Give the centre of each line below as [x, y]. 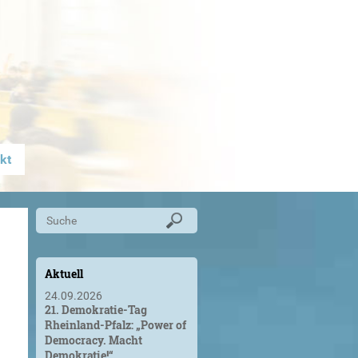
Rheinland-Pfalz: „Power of [115, 325]
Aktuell [64, 274]
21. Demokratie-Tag [95, 310]
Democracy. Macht [93, 340]
